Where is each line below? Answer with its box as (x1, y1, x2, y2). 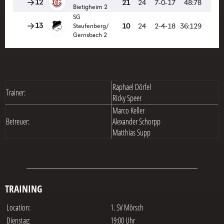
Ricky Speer (112, 92, 141, 103)
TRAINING (5, 182, 44, 195)
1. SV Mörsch (110, 202, 143, 213)
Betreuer (6, 116, 28, 127)
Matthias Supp (112, 127, 150, 138)
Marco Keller (112, 105, 144, 116)
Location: (6, 202, 30, 213)
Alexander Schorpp (112, 116, 160, 127)
